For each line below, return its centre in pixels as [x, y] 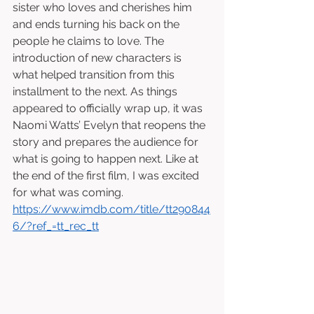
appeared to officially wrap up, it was [109, 108]
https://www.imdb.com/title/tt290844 [111, 209]
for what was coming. [69, 192]
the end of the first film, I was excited [107, 176]
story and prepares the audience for [107, 142]
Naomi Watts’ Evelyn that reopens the [110, 125]
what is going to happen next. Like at [107, 159]
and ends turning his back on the [97, 24]
